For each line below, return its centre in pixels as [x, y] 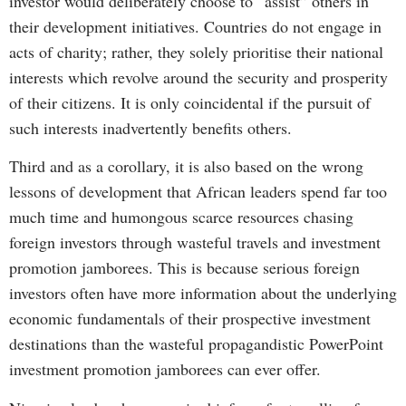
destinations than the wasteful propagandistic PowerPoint [196, 344]
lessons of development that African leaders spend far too [198, 192]
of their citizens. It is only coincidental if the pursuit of [190, 102]
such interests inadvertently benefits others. [150, 127]
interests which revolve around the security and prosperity [198, 77]
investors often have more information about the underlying [203, 293]
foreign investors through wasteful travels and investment [195, 242]
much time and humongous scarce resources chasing [181, 217]
